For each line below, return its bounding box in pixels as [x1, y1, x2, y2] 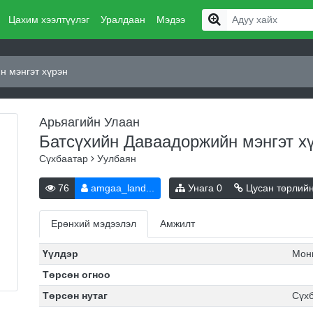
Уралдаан [100, 13, 145, 25]
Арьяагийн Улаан [39, 115, 140, 129]
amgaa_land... [88, 182, 154, 194]
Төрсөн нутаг [42, 290, 108, 301]
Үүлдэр [42, 248, 78, 259]
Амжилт [160, 218, 195, 229]
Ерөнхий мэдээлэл [51, 218, 136, 229]
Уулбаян [94, 153, 136, 164]
